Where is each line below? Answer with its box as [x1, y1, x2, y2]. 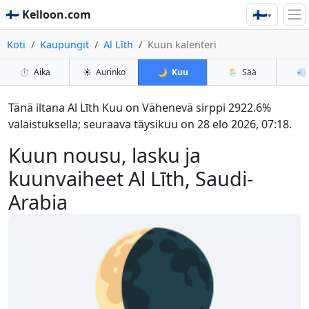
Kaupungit [40, 38, 89, 51]
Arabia [8, 188, 68, 215]
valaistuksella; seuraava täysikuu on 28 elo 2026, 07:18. [8, 117, 292, 132]
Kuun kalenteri [148, 38, 217, 51]
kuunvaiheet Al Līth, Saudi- [8, 165, 253, 192]
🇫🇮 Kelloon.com [6, 7, 91, 23]
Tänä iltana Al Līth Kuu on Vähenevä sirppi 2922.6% [8, 100, 271, 115]
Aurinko [95, 66, 126, 78]
